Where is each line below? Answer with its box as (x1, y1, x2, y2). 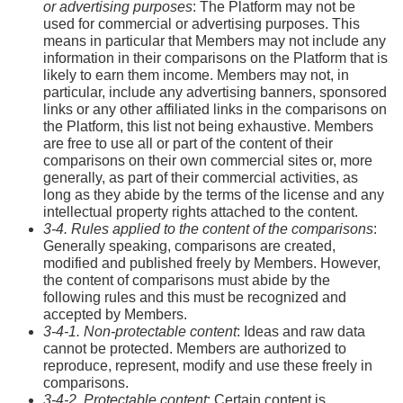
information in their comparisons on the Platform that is (43, 49, 388, 66)
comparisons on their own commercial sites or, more (43, 152, 372, 168)
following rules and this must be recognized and (43, 289, 346, 305)
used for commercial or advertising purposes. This (43, 15, 360, 31)
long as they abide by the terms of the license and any (43, 186, 384, 202)
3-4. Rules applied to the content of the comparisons (43, 220, 373, 237)
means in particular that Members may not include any (43, 32, 386, 49)
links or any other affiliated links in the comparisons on (43, 101, 387, 117)
